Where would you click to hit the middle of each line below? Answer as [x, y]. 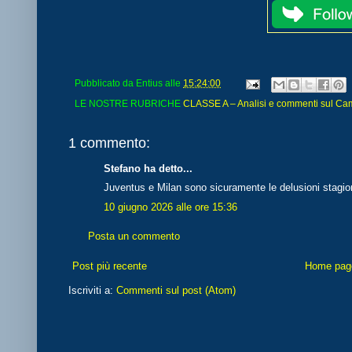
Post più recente [110, 266]
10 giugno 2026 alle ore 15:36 [170, 207]
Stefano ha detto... [148, 168]
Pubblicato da [105, 83]
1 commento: [109, 143]
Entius [149, 83]
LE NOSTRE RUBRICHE [129, 103]
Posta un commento [134, 236]
